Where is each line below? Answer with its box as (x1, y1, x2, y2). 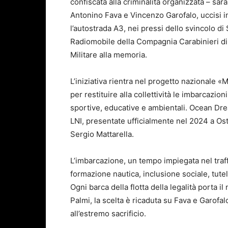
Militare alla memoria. (70, 50, 147, 60)
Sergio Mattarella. (70, 129, 134, 139)
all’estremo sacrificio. (70, 209, 146, 219)
